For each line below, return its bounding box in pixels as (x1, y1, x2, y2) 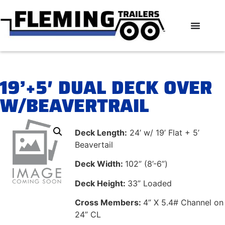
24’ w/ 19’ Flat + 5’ (127, 127, 200, 138)
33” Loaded (128, 178, 172, 188)
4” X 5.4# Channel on (143, 197, 224, 207)
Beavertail (75, 139, 114, 150)
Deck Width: (75, 159, 126, 169)
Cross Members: (75, 197, 144, 207)
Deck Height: (75, 178, 128, 188)
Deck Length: (75, 127, 128, 138)
